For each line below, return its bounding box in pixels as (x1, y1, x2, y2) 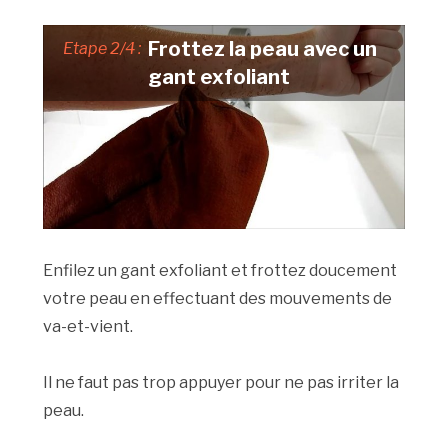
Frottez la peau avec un (148, 36, 378, 61)
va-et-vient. (43, 316, 134, 336)
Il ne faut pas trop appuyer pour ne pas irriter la (43, 372, 400, 392)
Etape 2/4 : (63, 38, 142, 58)
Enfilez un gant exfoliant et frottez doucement (43, 260, 398, 280)
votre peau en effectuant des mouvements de (43, 288, 393, 308)
